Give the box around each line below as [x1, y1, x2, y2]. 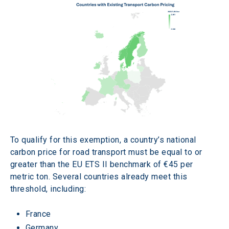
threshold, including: [10, 184, 86, 194]
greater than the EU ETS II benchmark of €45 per [10, 159, 196, 170]
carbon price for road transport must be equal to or [10, 147, 204, 157]
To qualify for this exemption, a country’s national [10, 135, 198, 145]
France [26, 209, 51, 219]
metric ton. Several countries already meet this [10, 172, 190, 182]
